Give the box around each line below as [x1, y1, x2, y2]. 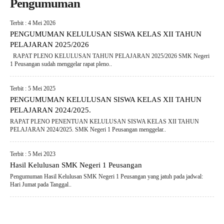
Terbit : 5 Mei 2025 [9, 85, 55, 92]
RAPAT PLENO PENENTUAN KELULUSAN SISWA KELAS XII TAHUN [9, 118, 199, 125]
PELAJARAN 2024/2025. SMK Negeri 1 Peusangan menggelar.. [9, 126, 166, 133]
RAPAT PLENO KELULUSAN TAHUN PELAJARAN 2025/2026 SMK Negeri [9, 52, 209, 59]
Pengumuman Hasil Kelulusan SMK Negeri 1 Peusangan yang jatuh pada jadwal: [9, 173, 203, 180]
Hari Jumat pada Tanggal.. [9, 181, 71, 188]
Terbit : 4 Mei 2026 [9, 19, 55, 26]
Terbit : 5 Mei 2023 [9, 150, 55, 157]
